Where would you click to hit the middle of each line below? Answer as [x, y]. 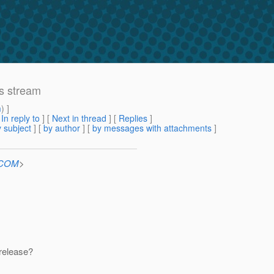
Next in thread [79, 118]
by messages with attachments [152, 128]
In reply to [20, 118]
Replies [133, 118]
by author [62, 128]
